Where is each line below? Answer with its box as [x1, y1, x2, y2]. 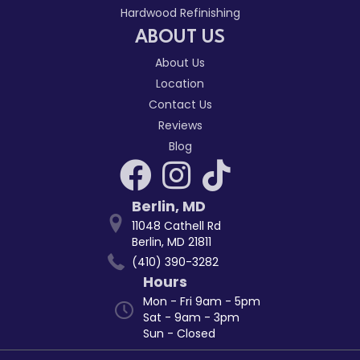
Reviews [157, 117, 202, 133]
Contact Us [148, 96, 212, 112]
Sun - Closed [142, 325, 215, 342]
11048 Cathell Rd [132, 217, 221, 234]
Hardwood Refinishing [120, 4, 240, 21]
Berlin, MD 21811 [132, 233, 211, 250]
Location [156, 75, 204, 92]
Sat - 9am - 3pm [142, 309, 239, 325]
